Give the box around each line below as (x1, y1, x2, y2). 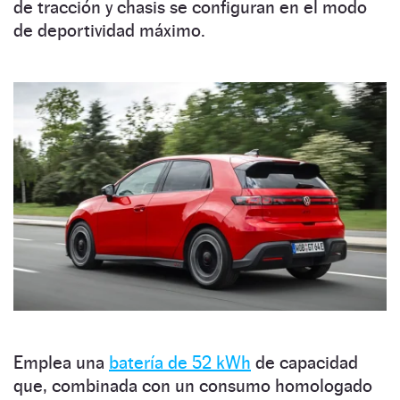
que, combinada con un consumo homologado (13, 375, 372, 397)
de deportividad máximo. (13, 20, 205, 42)
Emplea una (13, 352, 109, 374)
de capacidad (251, 352, 358, 374)
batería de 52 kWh (109, 352, 251, 374)
